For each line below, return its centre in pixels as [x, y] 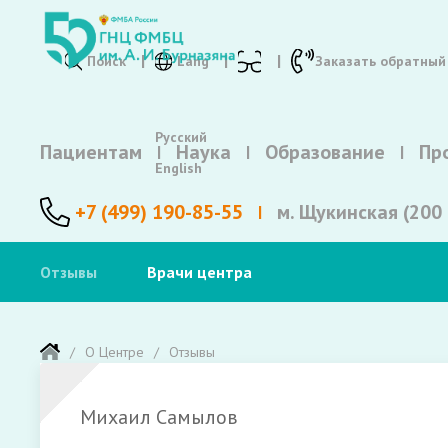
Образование [325, 152]
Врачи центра [199, 272]
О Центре [114, 352]
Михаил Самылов [159, 417]
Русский [181, 137]
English [178, 168]
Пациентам [91, 152]
